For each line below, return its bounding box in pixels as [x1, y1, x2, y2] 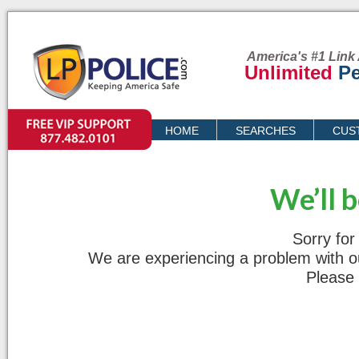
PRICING [164, 147, 212, 159]
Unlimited [244, 62, 338, 83]
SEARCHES [235, 124, 296, 137]
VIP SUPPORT [8, 111, 72, 123]
